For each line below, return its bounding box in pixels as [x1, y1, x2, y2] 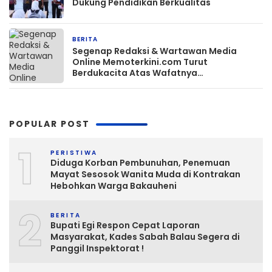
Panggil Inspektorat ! [50, 242, 144, 254]
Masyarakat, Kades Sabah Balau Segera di [50, 231, 240, 243]
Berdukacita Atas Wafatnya [72, 67, 197, 79]
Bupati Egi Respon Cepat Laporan [50, 219, 200, 231]
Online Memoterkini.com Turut [72, 56, 208, 68]
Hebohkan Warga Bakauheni [50, 180, 177, 192]
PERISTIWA [50, 148, 98, 157]
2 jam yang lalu [106, 35, 158, 44]
